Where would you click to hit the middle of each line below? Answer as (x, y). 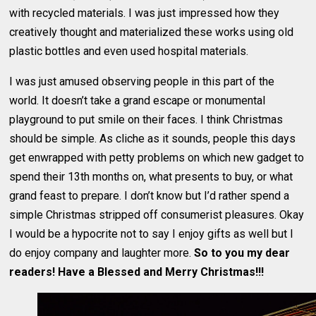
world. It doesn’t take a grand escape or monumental (138, 100)
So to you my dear (242, 253)
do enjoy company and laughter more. (102, 253)
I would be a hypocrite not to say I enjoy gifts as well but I (152, 233)
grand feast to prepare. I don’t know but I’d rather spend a (150, 195)
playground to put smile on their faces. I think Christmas (146, 119)
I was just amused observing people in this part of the (142, 81)
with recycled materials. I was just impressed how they (145, 13)
